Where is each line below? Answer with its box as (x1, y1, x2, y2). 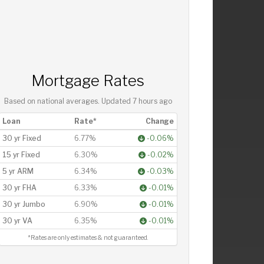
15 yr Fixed (2, 150, 40, 159)
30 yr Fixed (2, 133, 41, 143)
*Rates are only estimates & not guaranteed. (28, 233, 148, 242)
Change (145, 116, 174, 126)
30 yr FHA (2, 183, 37, 192)
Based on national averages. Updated (4, 97, 133, 105)
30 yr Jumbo (2, 199, 45, 209)
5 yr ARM (2, 166, 34, 176)
